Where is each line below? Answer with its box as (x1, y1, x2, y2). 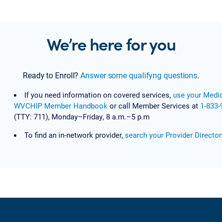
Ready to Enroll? (22, 70, 81, 81)
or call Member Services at (107, 101, 200, 111)
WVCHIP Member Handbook (13, 101, 108, 111)
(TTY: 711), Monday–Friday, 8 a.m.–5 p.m (13, 111, 150, 122)
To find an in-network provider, (24, 130, 125, 140)
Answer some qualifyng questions (80, 70, 198, 81)
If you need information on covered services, (24, 90, 173, 100)
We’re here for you (46, 31, 176, 56)
